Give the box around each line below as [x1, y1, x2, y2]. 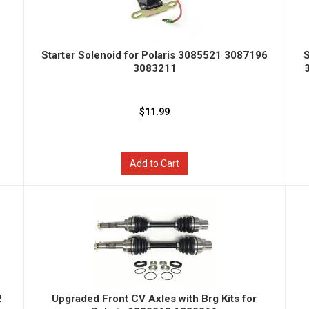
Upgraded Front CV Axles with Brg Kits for [52, 292, 257, 305]
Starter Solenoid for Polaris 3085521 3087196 [41, 49, 268, 61]
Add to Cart [130, 158, 180, 169]
